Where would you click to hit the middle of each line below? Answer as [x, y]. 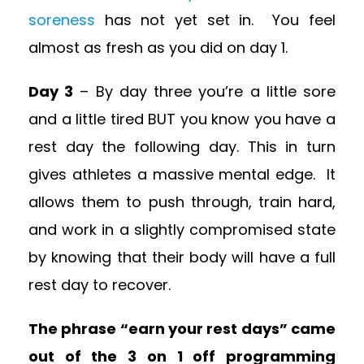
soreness [67, 20]
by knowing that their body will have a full [182, 258]
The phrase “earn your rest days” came [182, 329]
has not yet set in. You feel [220, 20]
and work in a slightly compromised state [182, 230]
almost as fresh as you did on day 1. [158, 48]
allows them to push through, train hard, [182, 202]
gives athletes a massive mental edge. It [182, 175]
